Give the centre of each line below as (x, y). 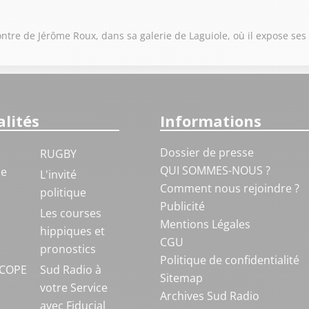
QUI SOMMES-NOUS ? (215, 170)
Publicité (182, 206)
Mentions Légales (205, 224)
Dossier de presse (207, 152)
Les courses (70, 213)
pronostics (68, 249)
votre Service (73, 288)
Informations (210, 121)
